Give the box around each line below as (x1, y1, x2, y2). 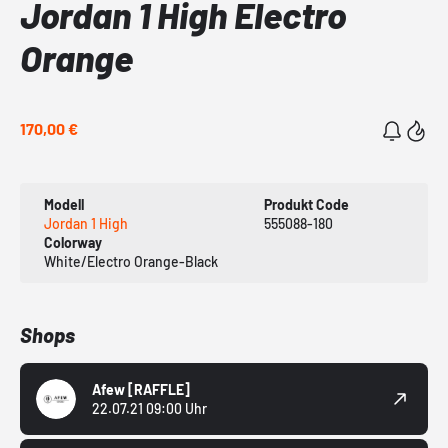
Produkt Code (263, 196, 349, 214)
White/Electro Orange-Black (44, 253, 218, 271)
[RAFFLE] (128, 381, 190, 399)
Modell (44, 196, 84, 214)
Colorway (44, 234, 102, 252)
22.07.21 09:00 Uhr (92, 400, 207, 418)
